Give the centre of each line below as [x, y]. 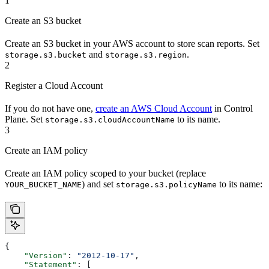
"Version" [36, 256]
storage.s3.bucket [46, 55]
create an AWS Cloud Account [154, 109]
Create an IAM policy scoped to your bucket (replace [105, 174]
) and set [99, 184]
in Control [232, 109]
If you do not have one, [50, 109]
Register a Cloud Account [54, 86]
